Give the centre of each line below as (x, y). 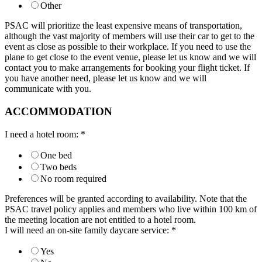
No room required (73, 178)
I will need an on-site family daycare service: (88, 230)
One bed (56, 155)
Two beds (58, 167)
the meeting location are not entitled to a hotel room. (100, 219)
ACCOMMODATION (58, 111)
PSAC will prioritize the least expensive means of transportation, (123, 26)
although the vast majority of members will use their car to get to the (130, 36)
